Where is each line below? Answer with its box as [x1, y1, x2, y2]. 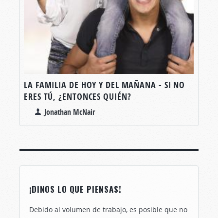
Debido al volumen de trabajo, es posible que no [29, 204, 187, 214]
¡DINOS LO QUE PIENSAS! [29, 182, 122, 195]
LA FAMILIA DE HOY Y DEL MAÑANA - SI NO [24, 78, 185, 91]
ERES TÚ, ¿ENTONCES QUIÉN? [24, 90, 131, 103]
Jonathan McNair [44, 106, 95, 117]
